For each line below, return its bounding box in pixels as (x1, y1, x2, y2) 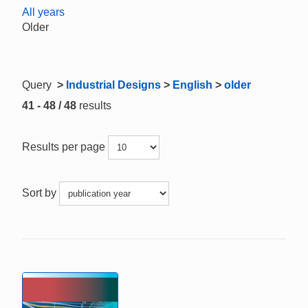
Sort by (22, 186, 59, 199)
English (173, 79, 212, 91)
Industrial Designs (66, 79, 161, 91)
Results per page (22, 140, 108, 153)
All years (22, 6, 65, 18)
